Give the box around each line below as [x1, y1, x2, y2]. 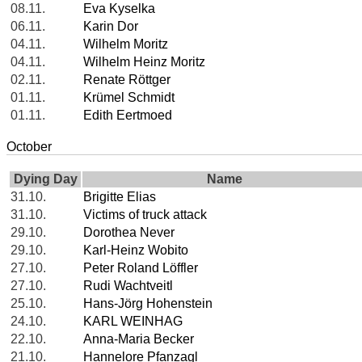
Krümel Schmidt [83, 90, 175, 105]
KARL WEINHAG [83, 314, 183, 329]
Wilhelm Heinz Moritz [83, 55, 205, 69]
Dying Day [13, 172, 78, 187]
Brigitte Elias [83, 190, 156, 204]
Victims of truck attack [83, 208, 207, 222]
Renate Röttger [83, 73, 170, 87]
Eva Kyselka [83, 2, 155, 16]
